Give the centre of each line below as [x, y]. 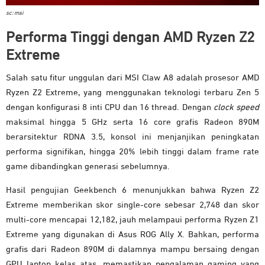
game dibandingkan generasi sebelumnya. [88, 167]
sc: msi [14, 13]
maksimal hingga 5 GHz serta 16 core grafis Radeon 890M [132, 122]
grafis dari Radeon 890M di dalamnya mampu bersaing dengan [132, 250]
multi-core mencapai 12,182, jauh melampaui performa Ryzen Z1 [132, 220]
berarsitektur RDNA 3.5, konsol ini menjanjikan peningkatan [132, 137]
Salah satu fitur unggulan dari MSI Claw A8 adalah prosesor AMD [132, 78]
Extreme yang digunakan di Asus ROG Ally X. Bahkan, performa [132, 235]
